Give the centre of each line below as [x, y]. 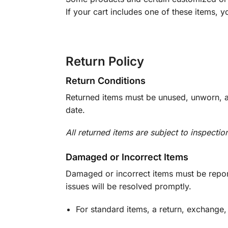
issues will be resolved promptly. [128, 187]
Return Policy [105, 61]
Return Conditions [105, 80]
